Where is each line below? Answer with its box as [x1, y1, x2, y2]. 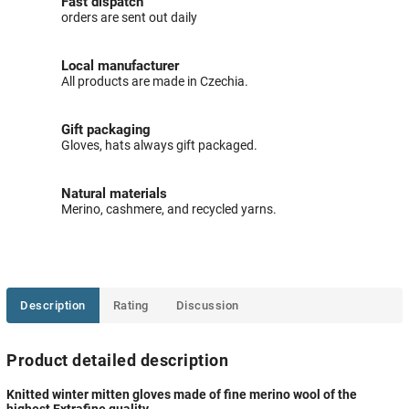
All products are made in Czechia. [61, 74, 248, 89]
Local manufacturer [61, 58, 179, 75]
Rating [112, 299, 149, 313]
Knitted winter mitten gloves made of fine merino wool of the [6, 386, 357, 402]
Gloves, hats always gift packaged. [61, 138, 257, 153]
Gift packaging [61, 121, 151, 139]
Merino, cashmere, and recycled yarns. [61, 202, 277, 217]
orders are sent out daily [61, 10, 197, 26]
